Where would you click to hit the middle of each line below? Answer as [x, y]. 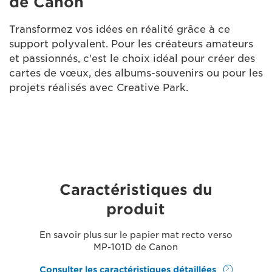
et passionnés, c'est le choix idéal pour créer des [132, 59]
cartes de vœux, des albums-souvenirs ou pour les [136, 73]
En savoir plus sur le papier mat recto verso [136, 235]
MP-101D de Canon [136, 247]
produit [136, 209]
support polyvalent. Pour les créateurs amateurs [131, 44]
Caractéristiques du [136, 190]
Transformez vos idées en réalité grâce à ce [120, 29]
